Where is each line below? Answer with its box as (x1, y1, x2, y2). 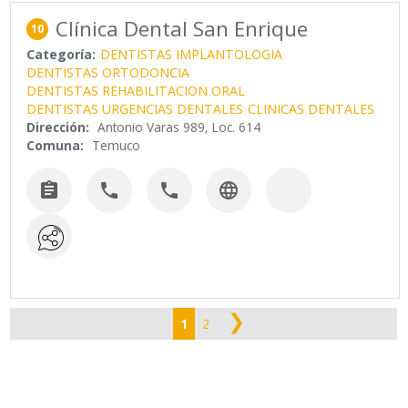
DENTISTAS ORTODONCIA (26, 64, 190, 82)
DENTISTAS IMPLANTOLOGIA (100, 46, 283, 64)
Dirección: (26, 118, 90, 137)
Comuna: (26, 137, 85, 155)
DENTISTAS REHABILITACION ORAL (26, 82, 246, 100)
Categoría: (26, 46, 97, 64)
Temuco (92, 137, 141, 155)
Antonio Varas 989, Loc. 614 (97, 118, 261, 137)
